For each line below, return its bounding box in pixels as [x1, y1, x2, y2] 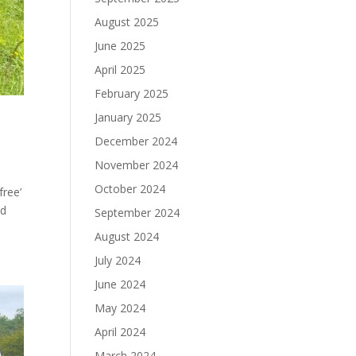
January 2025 [95, 110, 162, 125]
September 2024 [95, 205, 180, 220]
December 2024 [95, 133, 178, 149]
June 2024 [95, 277, 146, 292]
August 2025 [95, 14, 160, 29]
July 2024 [95, 253, 141, 268]
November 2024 [95, 157, 179, 172]
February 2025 [95, 86, 169, 101]
